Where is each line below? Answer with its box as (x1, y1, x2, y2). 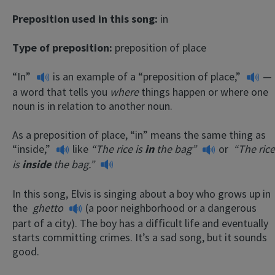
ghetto (33, 201, 66, 215)
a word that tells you (12, 84, 110, 99)
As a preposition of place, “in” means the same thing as (12, 127, 266, 142)
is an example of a (50, 69, 138, 84)
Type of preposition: (12, 41, 115, 55)
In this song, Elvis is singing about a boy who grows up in (12, 187, 271, 201)
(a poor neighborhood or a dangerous (85, 201, 257, 215)
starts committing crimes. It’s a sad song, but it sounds (12, 230, 267, 244)
